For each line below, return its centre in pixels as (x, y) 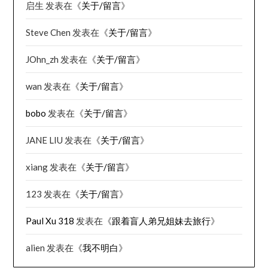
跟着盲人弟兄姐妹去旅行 (162, 221)
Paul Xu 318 (50, 221)
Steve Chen (48, 33)
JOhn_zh (42, 60)
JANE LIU (45, 140)
